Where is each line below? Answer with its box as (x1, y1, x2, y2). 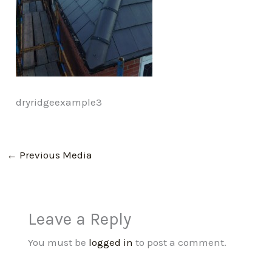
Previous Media (17, 148, 93, 161)
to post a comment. (132, 236, 226, 248)
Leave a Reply (27, 208, 131, 229)
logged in (88, 236, 133, 248)
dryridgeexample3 (16, 95, 103, 108)
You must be (27, 236, 89, 248)
